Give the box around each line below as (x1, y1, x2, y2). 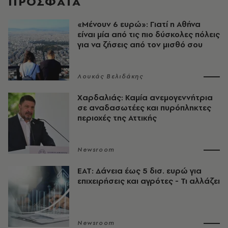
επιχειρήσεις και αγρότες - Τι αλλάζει (77, 175, 220, 186)
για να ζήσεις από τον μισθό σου (77, 39, 203, 50)
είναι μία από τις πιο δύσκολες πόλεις (77, 28, 220, 40)
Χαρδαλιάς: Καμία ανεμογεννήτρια (77, 92, 213, 103)
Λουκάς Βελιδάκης (77, 72, 144, 80)
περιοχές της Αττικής (77, 112, 157, 123)
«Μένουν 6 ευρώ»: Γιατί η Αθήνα (77, 18, 201, 30)
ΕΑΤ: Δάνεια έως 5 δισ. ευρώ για (77, 165, 202, 176)
